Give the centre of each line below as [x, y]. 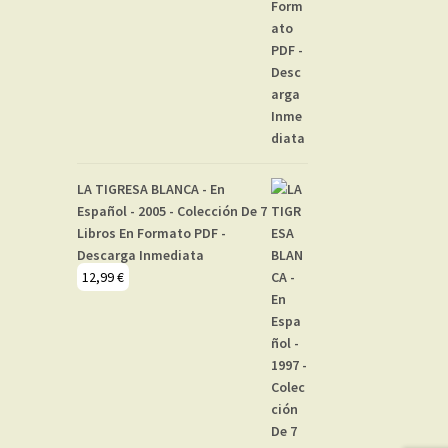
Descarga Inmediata [140, 254]
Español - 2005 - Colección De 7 [171, 210]
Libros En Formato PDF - [151, 232]
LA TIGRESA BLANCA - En [150, 188]
